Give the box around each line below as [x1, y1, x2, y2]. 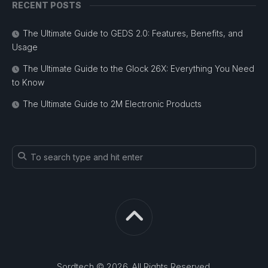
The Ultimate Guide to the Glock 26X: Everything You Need [23, 63, 254, 74]
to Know [12, 77, 44, 87]
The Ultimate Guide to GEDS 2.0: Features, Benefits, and [23, 28, 243, 38]
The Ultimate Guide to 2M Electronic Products [23, 99, 202, 109]
